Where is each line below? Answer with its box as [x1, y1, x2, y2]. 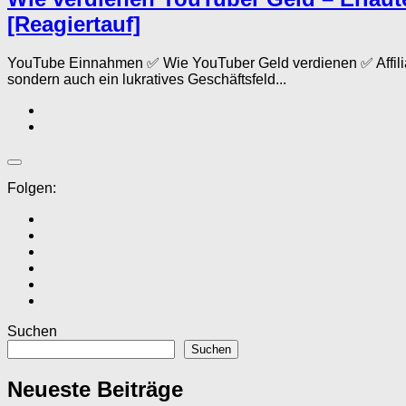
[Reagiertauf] [7, 11, 140, 36]
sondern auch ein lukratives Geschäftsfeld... [7, 71, 286, 87]
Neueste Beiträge [7, 376, 183, 401]
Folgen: [7, 179, 56, 196]
